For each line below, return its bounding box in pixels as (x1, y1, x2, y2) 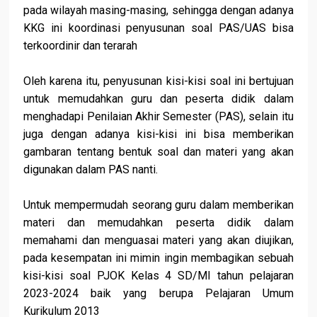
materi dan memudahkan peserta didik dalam (23, 216, 294, 230)
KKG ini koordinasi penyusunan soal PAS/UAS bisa (23, 21, 294, 35)
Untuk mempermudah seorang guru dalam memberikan (23, 198, 294, 212)
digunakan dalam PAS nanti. (23, 163, 158, 177)
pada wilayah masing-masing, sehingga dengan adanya (23, 4, 294, 18)
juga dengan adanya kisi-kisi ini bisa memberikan (23, 127, 294, 142)
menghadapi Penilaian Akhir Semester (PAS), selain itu (23, 110, 294, 124)
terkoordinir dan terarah (23, 39, 138, 53)
